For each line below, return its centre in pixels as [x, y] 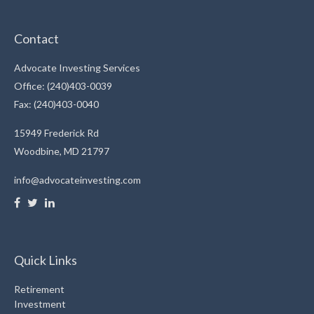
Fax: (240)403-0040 [56, 104]
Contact [36, 38]
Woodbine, [38, 151]
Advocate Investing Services [77, 67]
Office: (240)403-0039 [63, 86]
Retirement [39, 289]
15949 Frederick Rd [56, 132]
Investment [40, 303]
